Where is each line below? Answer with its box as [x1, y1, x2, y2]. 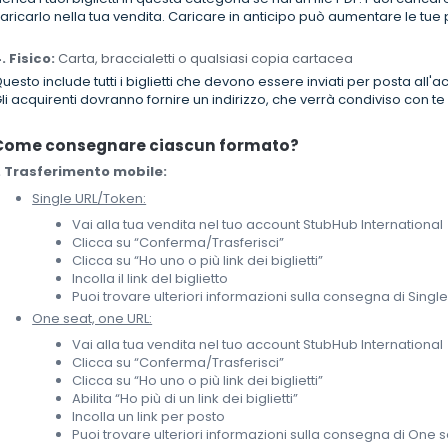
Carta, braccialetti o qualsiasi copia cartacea [55, 49, 354, 69]
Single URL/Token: [32, 189, 147, 209]
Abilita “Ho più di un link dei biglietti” [72, 389, 299, 409]
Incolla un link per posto [72, 407, 226, 427]
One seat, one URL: [32, 309, 153, 329]
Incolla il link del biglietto [72, 269, 229, 289]
